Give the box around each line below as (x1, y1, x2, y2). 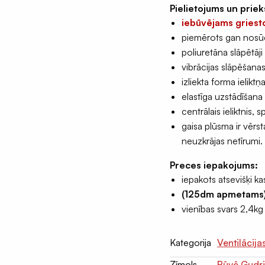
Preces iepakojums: (170, 159, 258, 172)
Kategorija (170, 237, 211, 249)
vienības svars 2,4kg (182, 203, 263, 215)
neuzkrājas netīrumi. (182, 135, 263, 147)
